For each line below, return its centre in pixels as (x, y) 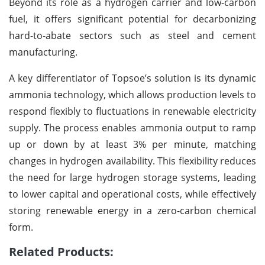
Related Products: (61, 251)
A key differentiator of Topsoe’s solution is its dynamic (132, 78)
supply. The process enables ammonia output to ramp (132, 127)
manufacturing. (43, 52)
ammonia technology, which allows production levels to (132, 94)
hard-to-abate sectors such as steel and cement (132, 35)
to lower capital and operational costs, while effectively (132, 194)
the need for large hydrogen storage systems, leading (132, 177)
